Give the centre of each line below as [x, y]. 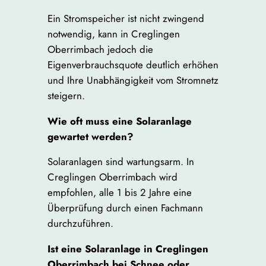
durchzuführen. [80, 224]
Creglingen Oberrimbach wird [112, 177]
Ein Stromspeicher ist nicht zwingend [126, 18]
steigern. [66, 95]
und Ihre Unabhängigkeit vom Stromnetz [133, 80]
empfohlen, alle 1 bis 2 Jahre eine [119, 193]
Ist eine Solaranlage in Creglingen [128, 249]
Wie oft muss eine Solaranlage [119, 121]
